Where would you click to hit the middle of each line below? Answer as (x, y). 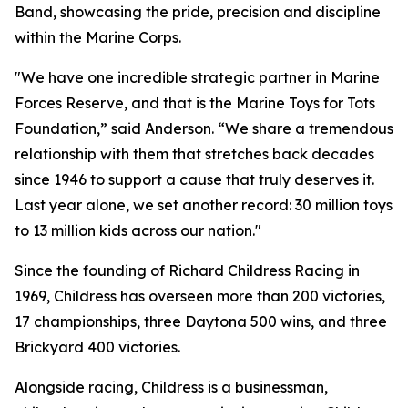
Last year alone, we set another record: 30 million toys (204, 205)
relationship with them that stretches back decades (194, 154)
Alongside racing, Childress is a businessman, (171, 387)
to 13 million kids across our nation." (138, 230)
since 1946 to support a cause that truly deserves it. (194, 179)
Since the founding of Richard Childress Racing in (187, 270)
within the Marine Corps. (98, 37)
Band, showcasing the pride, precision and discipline (198, 12)
